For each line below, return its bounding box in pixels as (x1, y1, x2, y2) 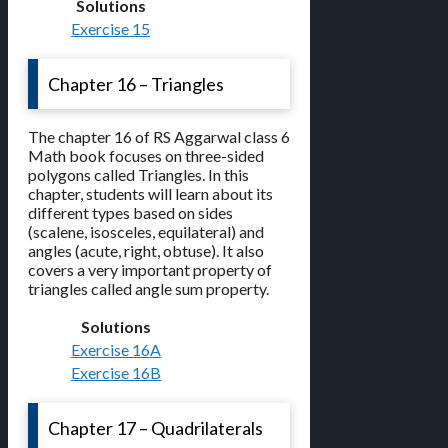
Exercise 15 (71, 19, 150, 39)
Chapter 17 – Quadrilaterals (48, 417, 263, 440)
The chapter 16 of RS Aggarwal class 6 (28, 127, 290, 147)
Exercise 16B (71, 363, 161, 383)
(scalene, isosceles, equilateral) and (28, 222, 264, 242)
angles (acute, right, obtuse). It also (28, 241, 264, 261)
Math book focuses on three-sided (28, 146, 264, 166)
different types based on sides (28, 203, 233, 223)
